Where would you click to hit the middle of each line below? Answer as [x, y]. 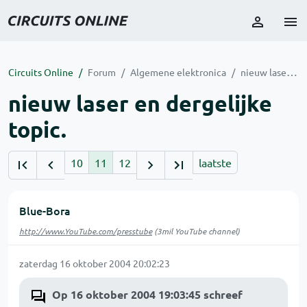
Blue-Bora [45, 210]
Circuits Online [41, 72]
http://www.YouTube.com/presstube [86, 231]
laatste [215, 162]
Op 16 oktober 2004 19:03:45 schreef [147, 294]
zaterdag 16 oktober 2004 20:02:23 [95, 263]
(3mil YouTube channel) [196, 231]
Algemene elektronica [178, 72]
